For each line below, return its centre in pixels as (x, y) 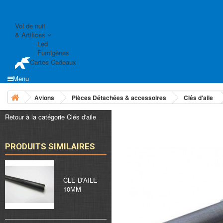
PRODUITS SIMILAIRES (50, 146)
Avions (44, 97)
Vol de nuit (30, 25)
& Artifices (31, 34)
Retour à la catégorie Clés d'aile (51, 116)
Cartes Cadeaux (53, 62)
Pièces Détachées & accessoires (119, 97)
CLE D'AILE (80, 180)
